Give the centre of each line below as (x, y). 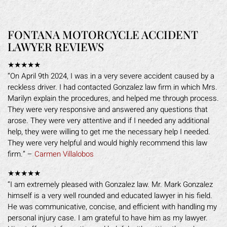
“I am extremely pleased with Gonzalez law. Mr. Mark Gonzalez (110, 184)
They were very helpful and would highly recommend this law (107, 143)
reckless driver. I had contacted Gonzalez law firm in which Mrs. (112, 87)
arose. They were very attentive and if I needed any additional (108, 121)
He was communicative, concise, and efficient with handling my (112, 207)
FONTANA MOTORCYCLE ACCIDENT (103, 34)
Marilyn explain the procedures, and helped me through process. (113, 98)
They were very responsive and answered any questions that (108, 109)
